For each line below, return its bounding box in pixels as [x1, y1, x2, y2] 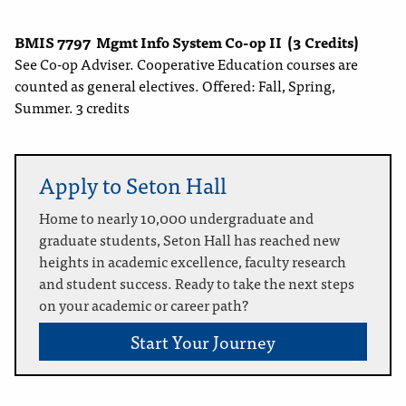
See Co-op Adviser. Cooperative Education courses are [14, 52, 358, 76]
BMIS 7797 [14, 30, 91, 54]
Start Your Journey [130, 327, 275, 356]
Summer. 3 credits [14, 95, 130, 120]
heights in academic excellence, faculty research [39, 249, 346, 274]
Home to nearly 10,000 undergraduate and [39, 206, 314, 230]
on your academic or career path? [39, 293, 248, 317]
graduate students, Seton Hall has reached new [39, 227, 340, 252]
